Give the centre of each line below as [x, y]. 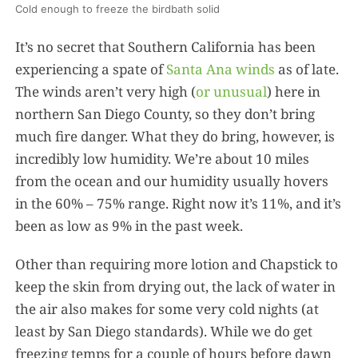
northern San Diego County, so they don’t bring [165, 113]
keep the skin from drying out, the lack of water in [176, 286]
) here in [294, 91]
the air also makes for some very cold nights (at [167, 308]
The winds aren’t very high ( [106, 91]
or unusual [232, 91]
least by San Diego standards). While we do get [164, 331]
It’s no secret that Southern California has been [166, 46]
